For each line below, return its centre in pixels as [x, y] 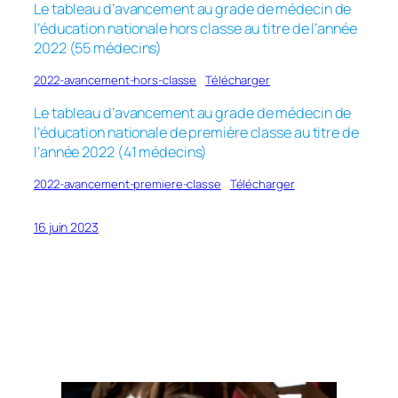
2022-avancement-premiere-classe [127, 183]
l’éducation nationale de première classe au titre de [196, 132]
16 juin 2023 [66, 227]
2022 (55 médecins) [98, 48]
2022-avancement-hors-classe [115, 80]
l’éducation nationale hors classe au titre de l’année [195, 29]
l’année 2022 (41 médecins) [121, 151]
